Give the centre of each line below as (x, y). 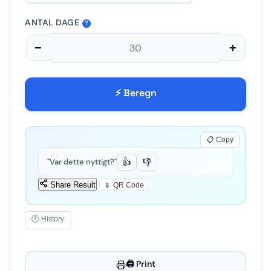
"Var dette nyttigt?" (82, 162)
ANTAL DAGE (52, 23)
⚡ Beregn (135, 93)
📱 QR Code (124, 184)
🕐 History (48, 219)
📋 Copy (220, 140)
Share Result (71, 184)
